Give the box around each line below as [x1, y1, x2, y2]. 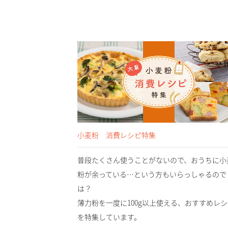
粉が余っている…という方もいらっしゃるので [77, 168, 226, 179]
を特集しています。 [77, 211, 141, 222]
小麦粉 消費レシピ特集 [77, 129, 156, 140]
